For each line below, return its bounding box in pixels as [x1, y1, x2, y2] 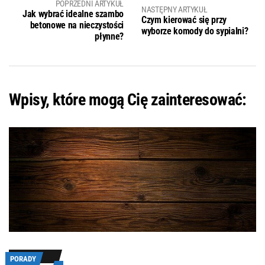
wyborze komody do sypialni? [141, 25, 248, 37]
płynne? [95, 31, 124, 43]
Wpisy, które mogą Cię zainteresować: [9, 90, 247, 110]
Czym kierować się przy [141, 14, 227, 25]
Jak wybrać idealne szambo [22, 8, 124, 20]
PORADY [10, 254, 36, 264]
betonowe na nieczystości [30, 20, 124, 31]
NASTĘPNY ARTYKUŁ [141, 4, 208, 14]
